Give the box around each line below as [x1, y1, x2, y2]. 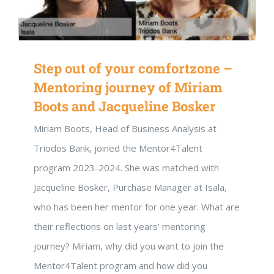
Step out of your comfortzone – [34, 59, 232, 78]
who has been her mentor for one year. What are [34, 201, 240, 213]
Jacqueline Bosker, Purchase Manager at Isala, [34, 181, 227, 194]
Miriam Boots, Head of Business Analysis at [34, 122, 217, 135]
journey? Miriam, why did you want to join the [34, 240, 224, 253]
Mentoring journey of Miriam [34, 78, 223, 97]
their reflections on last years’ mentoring [34, 220, 206, 233]
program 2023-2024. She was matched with [34, 161, 219, 174]
